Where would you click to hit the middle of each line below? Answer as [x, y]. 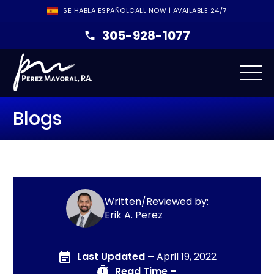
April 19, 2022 [187, 257]
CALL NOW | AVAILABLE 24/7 [178, 11]
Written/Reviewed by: [156, 201]
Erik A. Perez [133, 215]
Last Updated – [116, 257]
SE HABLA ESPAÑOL [96, 11]
